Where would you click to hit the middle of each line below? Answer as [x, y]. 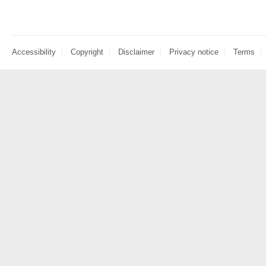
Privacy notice [194, 52]
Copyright [87, 52]
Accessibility [34, 52]
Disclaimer [136, 52]
